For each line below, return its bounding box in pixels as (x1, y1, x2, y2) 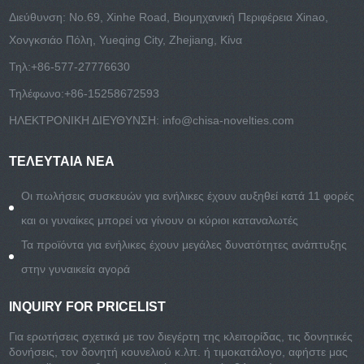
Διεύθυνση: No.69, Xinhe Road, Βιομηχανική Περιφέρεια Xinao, (9, 10, 329, 24)
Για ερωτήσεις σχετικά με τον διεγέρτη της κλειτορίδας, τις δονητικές (9, 329, 353, 343)
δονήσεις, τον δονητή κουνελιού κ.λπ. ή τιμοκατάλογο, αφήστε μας (9, 344, 349, 358)
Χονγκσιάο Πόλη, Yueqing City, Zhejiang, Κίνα (9, 32, 243, 46)
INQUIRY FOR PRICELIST (9, 299, 167, 314)
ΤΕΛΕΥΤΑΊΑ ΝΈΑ (9, 154, 115, 168)
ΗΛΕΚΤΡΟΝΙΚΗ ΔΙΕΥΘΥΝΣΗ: (9, 113, 163, 127)
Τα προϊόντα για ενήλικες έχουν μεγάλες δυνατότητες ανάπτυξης (21, 237, 348, 251)
